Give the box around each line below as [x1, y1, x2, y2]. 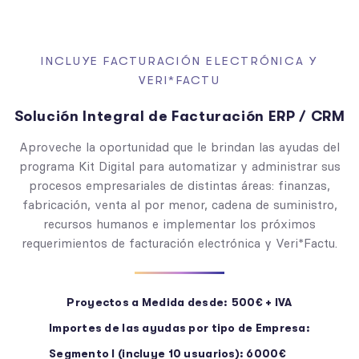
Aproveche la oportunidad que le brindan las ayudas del [19, 139, 340, 155]
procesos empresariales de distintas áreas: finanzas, [29, 177, 330, 193]
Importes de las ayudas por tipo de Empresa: [48, 321, 311, 334]
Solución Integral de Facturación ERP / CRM [14, 107, 345, 124]
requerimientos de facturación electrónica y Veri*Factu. [22, 235, 337, 251]
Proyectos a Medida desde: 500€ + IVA [67, 295, 292, 309]
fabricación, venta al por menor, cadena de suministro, [22, 196, 337, 212]
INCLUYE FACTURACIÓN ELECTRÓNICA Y [41, 53, 318, 68]
